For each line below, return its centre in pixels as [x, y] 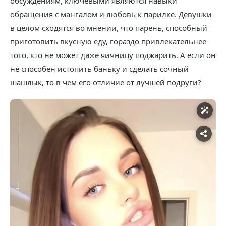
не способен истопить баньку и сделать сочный [99, 69]
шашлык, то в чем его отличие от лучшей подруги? [106, 82]
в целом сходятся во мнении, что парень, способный [109, 28]
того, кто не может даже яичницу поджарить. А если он [113, 55]
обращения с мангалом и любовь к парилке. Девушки [111, 14]
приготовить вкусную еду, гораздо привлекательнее [108, 42]
